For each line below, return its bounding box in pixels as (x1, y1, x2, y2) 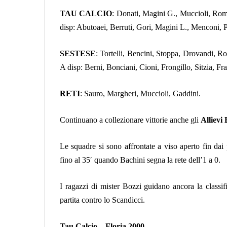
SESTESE (60, 49, 96, 58)
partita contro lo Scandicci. (60, 195, 145, 204)
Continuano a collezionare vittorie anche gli (60, 115, 199, 124)
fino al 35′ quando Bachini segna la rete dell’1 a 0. (60, 155, 220, 164)
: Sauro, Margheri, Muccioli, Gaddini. (80, 89, 201, 98)
